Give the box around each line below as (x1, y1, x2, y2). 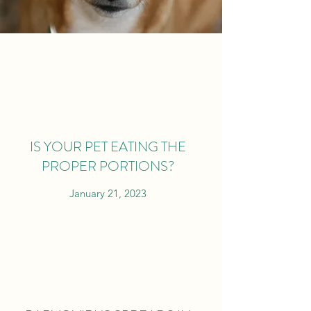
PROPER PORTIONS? (41, 156, 174, 176)
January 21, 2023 (69, 187, 146, 200)
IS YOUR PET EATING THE (29, 137, 186, 157)
